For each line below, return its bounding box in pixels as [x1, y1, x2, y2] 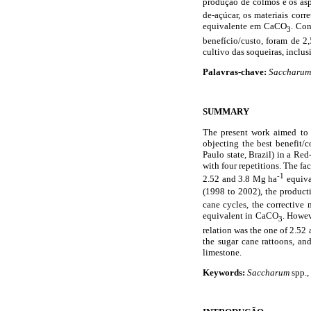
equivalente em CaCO [203, 20, 287, 31]
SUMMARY [203, 106, 249, 117]
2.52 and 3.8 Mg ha [203, 173, 278, 184]
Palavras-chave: [203, 67, 267, 78]
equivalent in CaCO [203, 210, 278, 221]
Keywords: [203, 267, 245, 278]
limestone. [203, 246, 242, 258]
